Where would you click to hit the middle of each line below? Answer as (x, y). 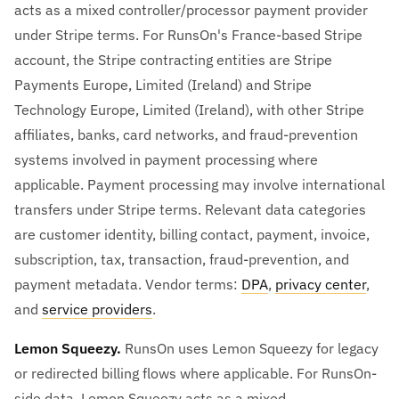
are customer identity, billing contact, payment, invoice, (192, 234)
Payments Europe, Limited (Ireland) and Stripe (163, 84)
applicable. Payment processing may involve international (199, 184)
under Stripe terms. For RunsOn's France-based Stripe (188, 34)
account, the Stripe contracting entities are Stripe (173, 59)
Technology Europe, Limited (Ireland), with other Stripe (189, 109)
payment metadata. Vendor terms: (128, 284)
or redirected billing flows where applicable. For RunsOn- (195, 373)
